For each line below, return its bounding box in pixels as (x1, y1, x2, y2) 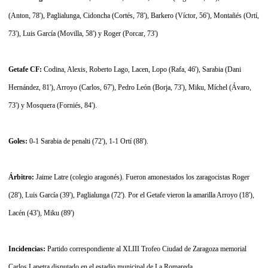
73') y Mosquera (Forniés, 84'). (8, 100, 97, 109)
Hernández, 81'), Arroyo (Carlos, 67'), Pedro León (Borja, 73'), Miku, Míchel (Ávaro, (8, 83, 251, 92)
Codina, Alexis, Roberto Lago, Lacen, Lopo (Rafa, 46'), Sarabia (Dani (44, 65, 241, 74)
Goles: (8, 136, 29, 145)
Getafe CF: (8, 65, 44, 74)
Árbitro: (8, 172, 34, 181)
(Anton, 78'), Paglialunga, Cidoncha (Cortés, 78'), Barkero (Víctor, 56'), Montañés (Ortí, (8, 11, 259, 20)
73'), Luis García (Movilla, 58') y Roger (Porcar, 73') (8, 29, 158, 38)
